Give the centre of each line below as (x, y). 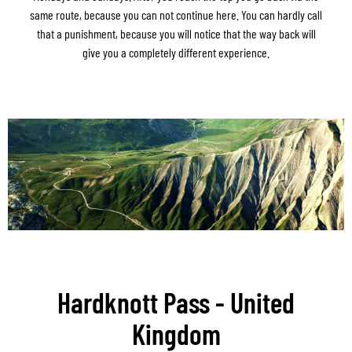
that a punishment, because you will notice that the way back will (176, 33)
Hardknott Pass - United (176, 302)
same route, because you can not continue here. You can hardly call (176, 14)
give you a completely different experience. (176, 52)
